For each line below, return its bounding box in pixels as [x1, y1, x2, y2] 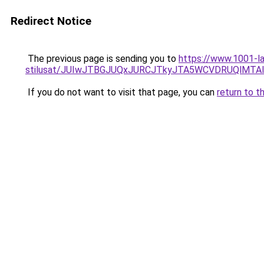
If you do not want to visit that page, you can [25, 87, 217, 98]
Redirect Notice [11, 14, 91, 28]
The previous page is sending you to [25, 53, 179, 64]
